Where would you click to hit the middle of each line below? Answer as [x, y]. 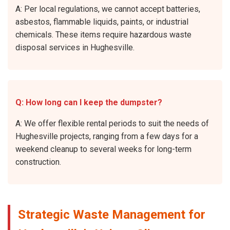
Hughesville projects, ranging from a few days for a [107, 136]
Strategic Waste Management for [112, 214]
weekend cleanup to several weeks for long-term [103, 149]
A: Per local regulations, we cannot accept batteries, [108, 9]
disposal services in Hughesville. [75, 47]
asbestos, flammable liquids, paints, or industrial [102, 22]
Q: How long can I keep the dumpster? [89, 102]
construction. [38, 162]
